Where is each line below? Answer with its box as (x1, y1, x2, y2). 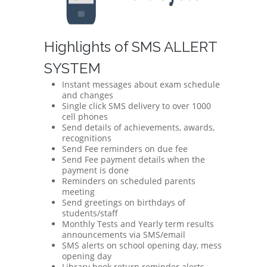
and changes (62, 89, 113, 101)
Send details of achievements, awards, (62, 122, 215, 133)
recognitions (62, 132, 111, 144)
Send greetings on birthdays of (62, 197, 185, 208)
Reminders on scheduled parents (62, 175, 195, 187)
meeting (62, 186, 95, 197)
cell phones (62, 111, 108, 122)
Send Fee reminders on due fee (62, 143, 188, 154)
